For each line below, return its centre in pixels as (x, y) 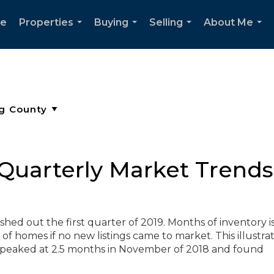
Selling (166, 22)
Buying (111, 22)
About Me (228, 22)
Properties (46, 22)
